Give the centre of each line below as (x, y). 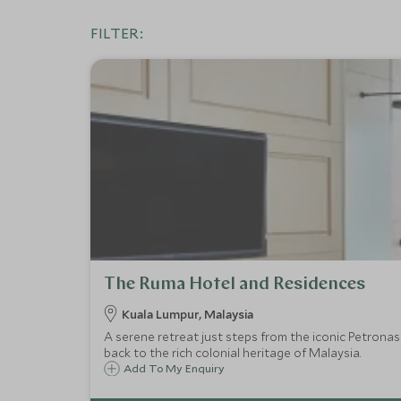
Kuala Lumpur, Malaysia (187, 314)
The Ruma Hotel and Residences (234, 285)
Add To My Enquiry (174, 368)
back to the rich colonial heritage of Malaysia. (232, 353)
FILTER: (116, 33)
